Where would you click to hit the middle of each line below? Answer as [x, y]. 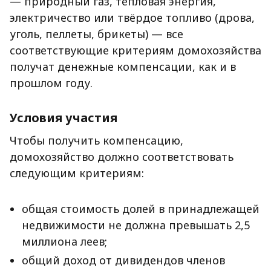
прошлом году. [51, 83]
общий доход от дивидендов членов [123, 260]
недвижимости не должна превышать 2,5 [136, 225]
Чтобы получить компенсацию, [96, 140]
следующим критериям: [77, 173]
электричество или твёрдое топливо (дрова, [132, 18]
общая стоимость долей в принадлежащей [141, 209]
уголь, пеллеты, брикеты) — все [96, 34]
